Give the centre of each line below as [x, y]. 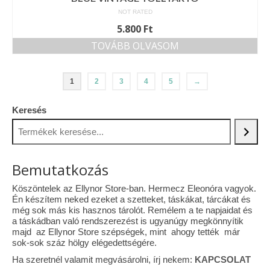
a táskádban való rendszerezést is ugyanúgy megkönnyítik [128, 221]
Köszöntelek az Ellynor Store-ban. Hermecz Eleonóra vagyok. [134, 188]
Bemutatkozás [60, 170]
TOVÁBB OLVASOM [135, 46]
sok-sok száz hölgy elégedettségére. [84, 243]
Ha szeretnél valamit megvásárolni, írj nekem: [103, 259]
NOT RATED [135, 12]
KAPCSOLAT [223, 259]
